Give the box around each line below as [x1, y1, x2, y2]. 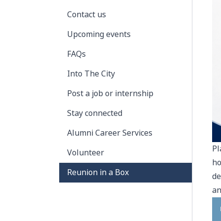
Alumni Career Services [67, 127, 152, 139]
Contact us [67, 9, 106, 20]
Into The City [67, 68, 115, 79]
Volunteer [67, 147, 104, 158]
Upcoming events [67, 29, 131, 40]
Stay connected [67, 108, 122, 119]
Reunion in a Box [67, 167, 129, 178]
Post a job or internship [67, 88, 153, 99]
